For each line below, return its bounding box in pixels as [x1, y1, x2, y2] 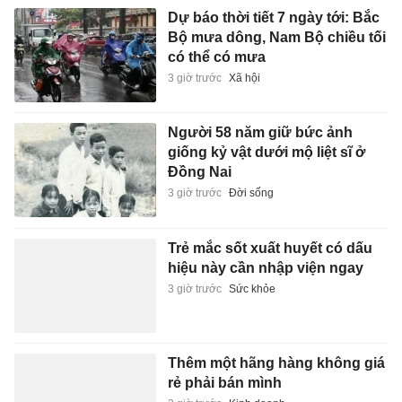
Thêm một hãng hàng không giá [167, 355, 385, 371]
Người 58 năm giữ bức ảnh [167, 125, 353, 141]
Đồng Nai [167, 164, 232, 180]
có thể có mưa [167, 48, 266, 65]
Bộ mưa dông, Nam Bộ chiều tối [167, 29, 386, 45]
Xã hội [228, 71, 260, 84]
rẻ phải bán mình [167, 375, 282, 391]
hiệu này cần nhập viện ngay [167, 259, 363, 275]
